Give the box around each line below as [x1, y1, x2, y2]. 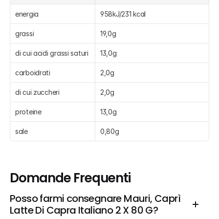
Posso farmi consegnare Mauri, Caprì [10, 192, 180, 205]
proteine [15, 108, 42, 116]
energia [15, 10, 39, 18]
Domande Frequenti [10, 169, 131, 187]
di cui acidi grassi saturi [15, 49, 88, 57]
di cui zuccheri [15, 88, 60, 96]
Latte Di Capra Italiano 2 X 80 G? [10, 203, 158, 217]
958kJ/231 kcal [100, 10, 146, 18]
